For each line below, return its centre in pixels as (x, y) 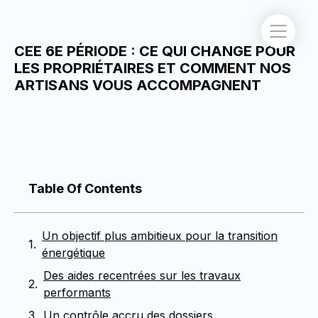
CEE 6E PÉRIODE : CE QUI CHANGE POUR (155, 51)
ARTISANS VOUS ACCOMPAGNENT (138, 85)
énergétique (73, 253)
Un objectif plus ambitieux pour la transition (160, 236)
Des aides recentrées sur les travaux (142, 275)
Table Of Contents (85, 188)
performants (77, 292)
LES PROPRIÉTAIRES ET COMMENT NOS (153, 68)
